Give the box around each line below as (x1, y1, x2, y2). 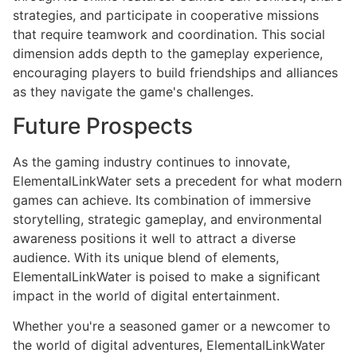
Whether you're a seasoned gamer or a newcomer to (13, 317, 331, 334)
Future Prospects (13, 112, 193, 139)
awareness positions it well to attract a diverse (13, 229, 296, 246)
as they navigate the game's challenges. (13, 84, 253, 100)
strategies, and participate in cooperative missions (13, 7, 319, 24)
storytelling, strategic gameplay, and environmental (13, 210, 322, 227)
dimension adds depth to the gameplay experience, (13, 45, 323, 62)
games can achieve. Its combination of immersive (13, 191, 311, 208)
